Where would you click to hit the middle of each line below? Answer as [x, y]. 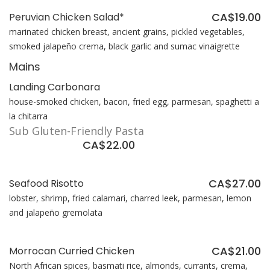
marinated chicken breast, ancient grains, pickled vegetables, [127, 32]
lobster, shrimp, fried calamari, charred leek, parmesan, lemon [130, 198]
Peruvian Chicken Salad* [67, 17]
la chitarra [28, 116]
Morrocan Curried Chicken [72, 251]
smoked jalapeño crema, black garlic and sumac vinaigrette [124, 46]
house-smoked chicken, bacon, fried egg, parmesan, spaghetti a [134, 102]
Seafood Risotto [46, 184]
